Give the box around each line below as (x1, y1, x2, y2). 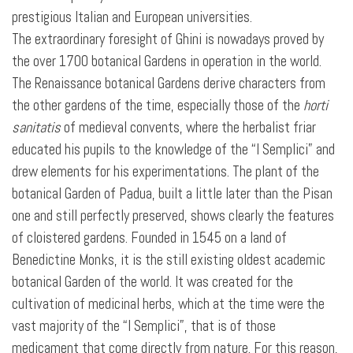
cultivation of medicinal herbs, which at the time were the (12, 295, 325, 314)
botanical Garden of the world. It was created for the (12, 273, 293, 292)
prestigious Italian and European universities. (12, 8, 252, 27)
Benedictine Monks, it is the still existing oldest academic (12, 251, 325, 269)
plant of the (255, 162, 319, 181)
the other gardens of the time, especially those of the (12, 96, 303, 115)
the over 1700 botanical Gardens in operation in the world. (12, 52, 321, 71)
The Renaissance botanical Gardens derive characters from (12, 74, 325, 93)
